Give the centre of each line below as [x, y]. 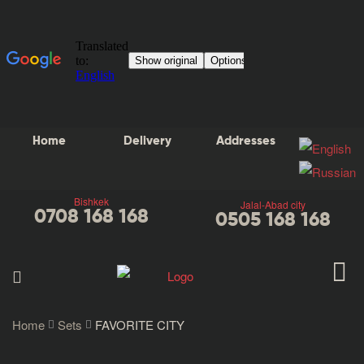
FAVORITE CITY [140, 324]
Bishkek [91, 201]
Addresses [245, 141]
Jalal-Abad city [273, 205]
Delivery [147, 141]
